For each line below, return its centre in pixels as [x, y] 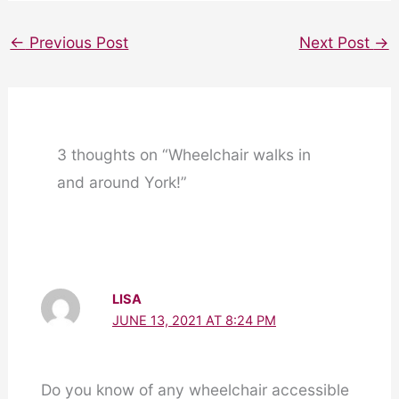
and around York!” [122, 183]
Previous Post [77, 43]
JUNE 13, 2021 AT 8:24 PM [194, 321]
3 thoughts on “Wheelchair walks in [183, 155]
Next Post [336, 43]
